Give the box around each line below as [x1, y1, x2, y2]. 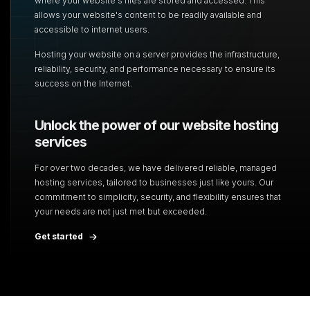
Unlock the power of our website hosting [34, 116, 278, 134]
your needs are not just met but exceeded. [34, 206, 207, 217]
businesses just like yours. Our [149, 176, 273, 188]
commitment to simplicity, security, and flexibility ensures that [34, 191, 281, 202]
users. [124, 24, 149, 35]
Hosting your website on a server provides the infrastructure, [34, 49, 280, 60]
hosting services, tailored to [34, 176, 149, 188]
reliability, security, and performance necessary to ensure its [34, 64, 275, 74]
